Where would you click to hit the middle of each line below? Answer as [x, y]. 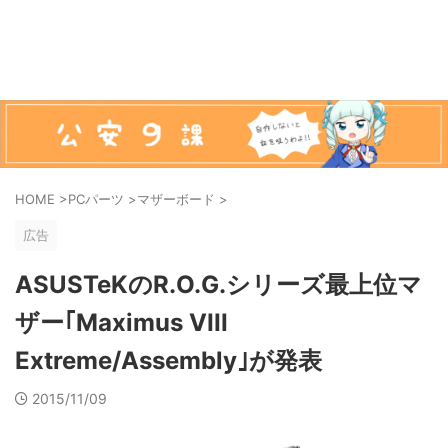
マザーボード [176, 198]
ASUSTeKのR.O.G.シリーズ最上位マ [218, 284]
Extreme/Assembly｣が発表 [168, 360]
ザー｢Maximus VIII [121, 322]
